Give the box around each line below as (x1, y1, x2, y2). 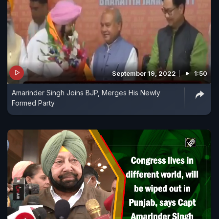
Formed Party (12, 98, 55, 107)
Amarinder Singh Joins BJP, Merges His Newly (12, 88, 160, 97)
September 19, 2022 (112, 69, 176, 77)
